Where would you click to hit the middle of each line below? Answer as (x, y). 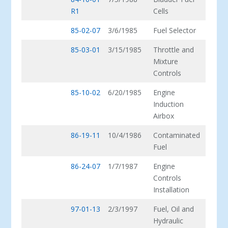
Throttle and (174, 50)
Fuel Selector (175, 31)
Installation (172, 190)
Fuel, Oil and (174, 209)
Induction (169, 104)
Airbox (164, 116)
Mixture (166, 62)
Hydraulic (168, 221)
